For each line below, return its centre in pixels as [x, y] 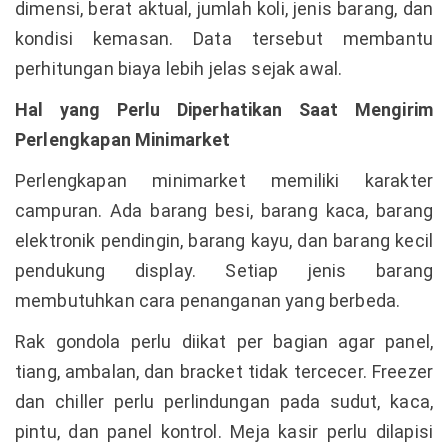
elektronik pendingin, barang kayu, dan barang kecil [224, 240]
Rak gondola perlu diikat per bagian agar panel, [224, 341]
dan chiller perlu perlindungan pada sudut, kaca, [224, 401]
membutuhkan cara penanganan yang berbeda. [208, 300]
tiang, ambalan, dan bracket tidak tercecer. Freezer [224, 371]
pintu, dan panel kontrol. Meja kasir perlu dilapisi [224, 431]
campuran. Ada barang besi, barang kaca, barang [224, 210]
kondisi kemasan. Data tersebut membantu [224, 38]
